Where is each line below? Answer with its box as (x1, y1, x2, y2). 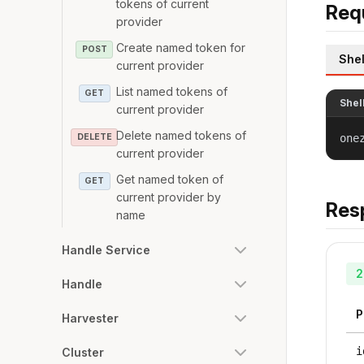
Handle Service (62, 242, 150, 257)
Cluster (62, 344, 104, 359)
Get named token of (116, 171, 224, 186)
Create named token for (116, 40, 246, 54)
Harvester (62, 310, 119, 325)
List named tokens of (116, 84, 228, 98)
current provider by (116, 189, 222, 204)
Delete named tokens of (116, 128, 247, 142)
